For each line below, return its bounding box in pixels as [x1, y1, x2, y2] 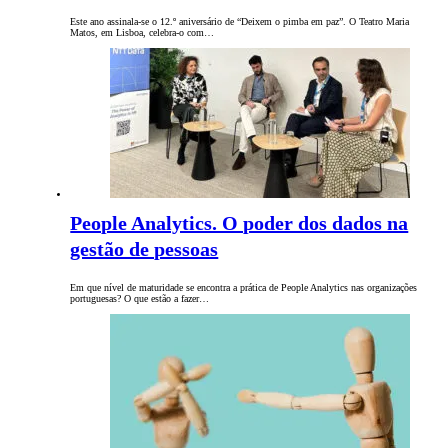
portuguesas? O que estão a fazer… [70, 293, 210, 305]
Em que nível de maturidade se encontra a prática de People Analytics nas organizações [70, 282, 418, 294]
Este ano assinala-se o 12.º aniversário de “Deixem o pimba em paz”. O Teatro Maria [70, 16, 410, 28]
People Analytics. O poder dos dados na [70, 212, 409, 235]
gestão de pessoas [70, 238, 219, 261]
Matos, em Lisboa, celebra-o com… [70, 27, 215, 39]
